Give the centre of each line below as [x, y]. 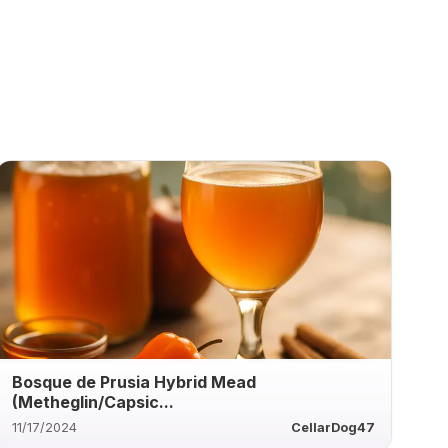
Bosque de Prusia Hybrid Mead [133, 381]
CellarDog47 [332, 427]
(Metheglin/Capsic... [92, 401]
